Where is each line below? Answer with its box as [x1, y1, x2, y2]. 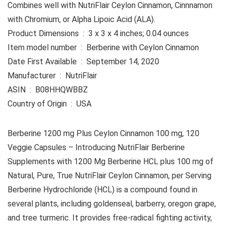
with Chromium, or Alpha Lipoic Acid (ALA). [8, 15, 155, 25]
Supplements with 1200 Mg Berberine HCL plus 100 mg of [8, 157, 213, 167]
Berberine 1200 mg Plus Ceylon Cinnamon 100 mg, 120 [8, 129, 199, 139]
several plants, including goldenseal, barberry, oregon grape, [8, 199, 216, 209]
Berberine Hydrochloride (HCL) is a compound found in [8, 185, 197, 195]
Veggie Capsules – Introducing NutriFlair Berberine [8, 143, 185, 153]
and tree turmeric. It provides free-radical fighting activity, [8, 213, 212, 223]
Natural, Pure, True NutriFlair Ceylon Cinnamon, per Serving [8, 171, 211, 181]
